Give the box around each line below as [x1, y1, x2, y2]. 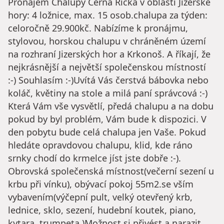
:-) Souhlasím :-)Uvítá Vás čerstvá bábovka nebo [8, 74, 208, 86]
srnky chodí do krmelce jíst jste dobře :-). [8, 152, 181, 164]
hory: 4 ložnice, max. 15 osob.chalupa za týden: [8, 9, 207, 21]
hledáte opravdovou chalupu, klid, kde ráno [8, 139, 192, 151]
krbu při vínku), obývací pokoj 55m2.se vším [8, 178, 193, 190]
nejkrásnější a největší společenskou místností [8, 61, 206, 73]
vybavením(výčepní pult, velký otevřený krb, [8, 191, 192, 203]
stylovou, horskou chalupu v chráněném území [8, 35, 206, 47]
